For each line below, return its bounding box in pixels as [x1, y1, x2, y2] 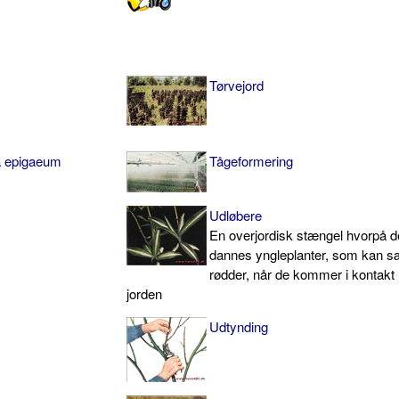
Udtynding [209, 316, 269, 336]
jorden [126, 283, 163, 303]
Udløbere [209, 205, 263, 224]
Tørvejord [209, 75, 265, 94]
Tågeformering [209, 151, 294, 170]
